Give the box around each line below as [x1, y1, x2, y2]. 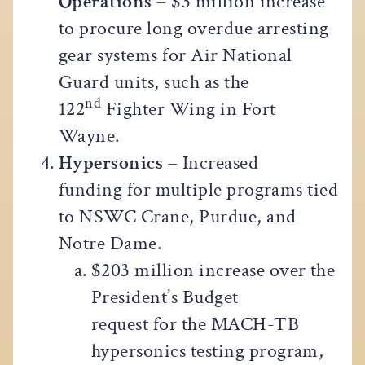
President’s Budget [91, 284, 239, 310]
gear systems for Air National [59, 42, 292, 68]
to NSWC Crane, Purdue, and [59, 203, 297, 229]
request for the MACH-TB [91, 310, 300, 336]
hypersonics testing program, [91, 337, 324, 363]
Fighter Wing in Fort [101, 95, 276, 121]
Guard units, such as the [59, 68, 249, 95]
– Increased [163, 149, 259, 175]
